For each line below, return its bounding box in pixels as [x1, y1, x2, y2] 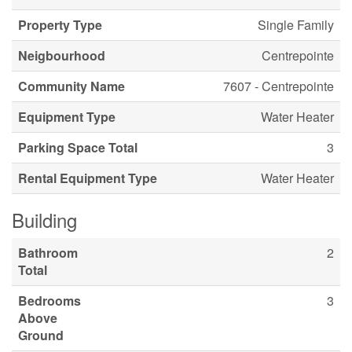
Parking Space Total [18, 137, 137, 156]
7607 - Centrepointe [223, 76, 334, 95]
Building [12, 205, 77, 233]
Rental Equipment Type [18, 168, 157, 187]
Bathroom [18, 243, 78, 262]
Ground [18, 325, 64, 344]
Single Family [258, 15, 334, 34]
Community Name [18, 76, 125, 95]
